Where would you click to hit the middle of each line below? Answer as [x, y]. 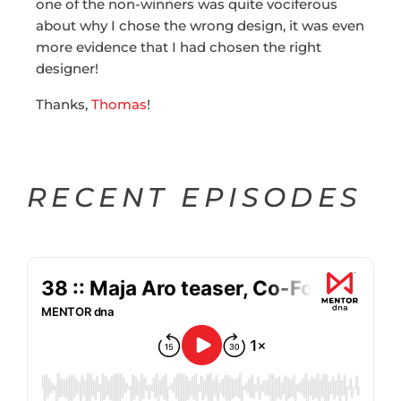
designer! [67, 69]
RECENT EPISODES [195, 198]
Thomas [119, 105]
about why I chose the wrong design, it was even [200, 26]
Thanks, [64, 105]
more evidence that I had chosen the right [179, 47]
